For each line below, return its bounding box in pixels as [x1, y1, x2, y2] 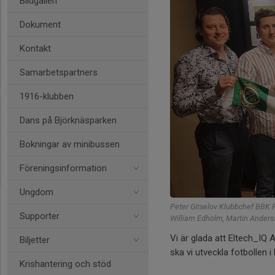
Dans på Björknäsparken [20, 115, 117, 126]
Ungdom [20, 187, 53, 198]
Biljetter [20, 234, 50, 246]
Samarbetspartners [20, 67, 98, 78]
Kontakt [20, 43, 51, 54]
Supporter [20, 211, 60, 222]
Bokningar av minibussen [20, 139, 120, 150]
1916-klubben [20, 91, 74, 102]
